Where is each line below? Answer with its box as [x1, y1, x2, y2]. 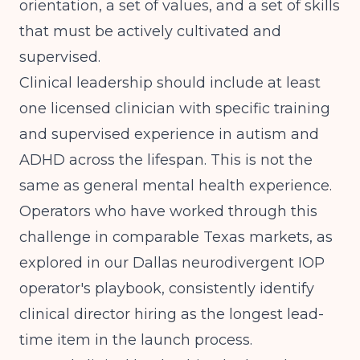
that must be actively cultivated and [19, 22, 281, 40]
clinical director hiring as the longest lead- [19, 305, 324, 323]
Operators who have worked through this [19, 202, 317, 220]
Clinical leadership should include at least [19, 74, 321, 92]
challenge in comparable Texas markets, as [19, 228, 333, 246]
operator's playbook [19, 280, 162, 297]
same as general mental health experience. [19, 177, 332, 194]
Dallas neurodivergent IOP [133, 254, 325, 272]
